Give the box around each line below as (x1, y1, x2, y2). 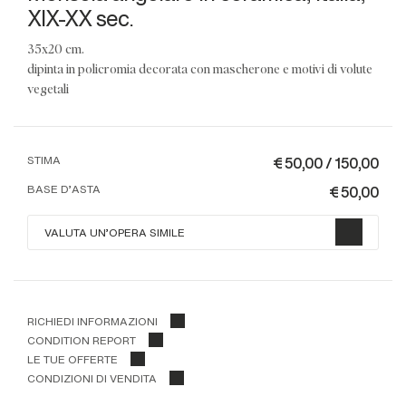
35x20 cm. (34, 40, 84, 57)
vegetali (27, 80, 69, 97)
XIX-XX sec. (27, 2, 133, 32)
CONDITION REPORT (27, 332, 136, 347)
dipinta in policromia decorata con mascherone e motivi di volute (27, 60, 372, 77)
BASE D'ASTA (27, 181, 101, 196)
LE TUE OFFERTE (27, 351, 118, 366)
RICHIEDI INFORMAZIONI (27, 313, 158, 328)
